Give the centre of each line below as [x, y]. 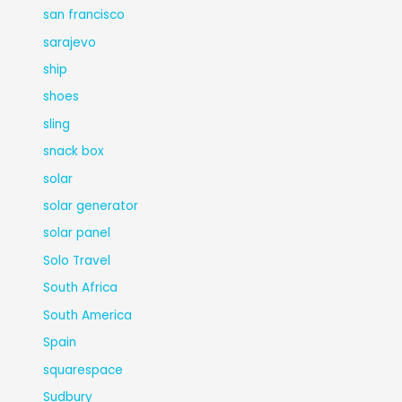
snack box [74, 152]
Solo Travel [77, 260]
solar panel [77, 233]
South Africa [81, 288]
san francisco [84, 15]
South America [88, 315]
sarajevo [70, 42]
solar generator [91, 206]
